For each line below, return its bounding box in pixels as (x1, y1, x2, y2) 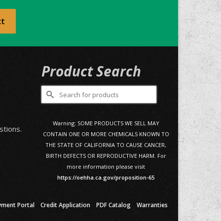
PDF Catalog (96, 201, 131, 209)
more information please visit (67, 163, 146, 170)
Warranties (137, 201, 168, 209)
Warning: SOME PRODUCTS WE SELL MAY (52, 119, 159, 127)
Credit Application (40, 201, 90, 209)
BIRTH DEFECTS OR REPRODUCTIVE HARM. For (45, 152, 166, 159)
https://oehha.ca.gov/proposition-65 (57, 174, 155, 181)
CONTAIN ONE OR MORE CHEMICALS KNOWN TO (42, 130, 169, 138)
